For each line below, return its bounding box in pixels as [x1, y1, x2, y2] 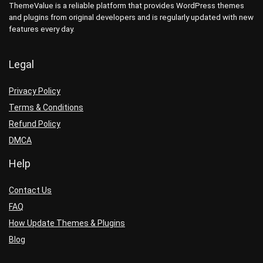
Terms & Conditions [9, 103, 83, 113]
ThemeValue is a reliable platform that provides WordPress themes [9, 1, 244, 11]
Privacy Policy [9, 86, 60, 96]
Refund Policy [9, 119, 60, 129]
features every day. [9, 25, 75, 34]
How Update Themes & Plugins [9, 218, 125, 228]
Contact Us [9, 186, 52, 195]
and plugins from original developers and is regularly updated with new [9, 13, 254, 22]
